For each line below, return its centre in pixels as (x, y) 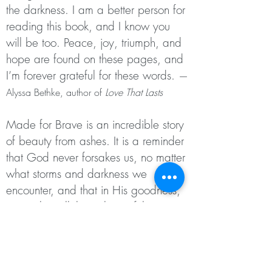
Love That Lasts (134, 92)
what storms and (47, 174)
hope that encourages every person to (96, 256)
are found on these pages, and (109, 59)
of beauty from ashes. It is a (74, 141)
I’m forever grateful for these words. (92, 75)
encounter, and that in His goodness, (93, 190)
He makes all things (55, 206)
